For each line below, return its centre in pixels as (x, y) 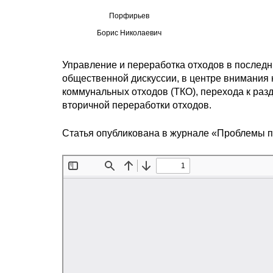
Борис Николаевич (129, 33)
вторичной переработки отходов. (137, 105)
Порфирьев (129, 16)
